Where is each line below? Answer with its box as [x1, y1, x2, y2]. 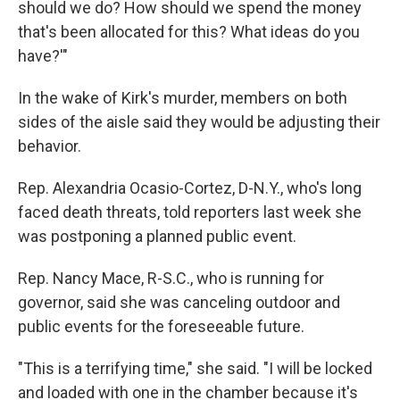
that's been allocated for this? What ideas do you [18, 21, 360, 41]
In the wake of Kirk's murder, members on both [18, 87, 347, 107]
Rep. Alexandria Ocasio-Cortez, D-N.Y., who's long [18, 178, 362, 197]
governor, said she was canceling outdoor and [18, 292, 340, 312]
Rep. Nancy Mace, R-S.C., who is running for [18, 268, 324, 287]
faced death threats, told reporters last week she [18, 202, 362, 221]
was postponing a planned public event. [18, 226, 296, 246]
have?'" [18, 46, 68, 65]
